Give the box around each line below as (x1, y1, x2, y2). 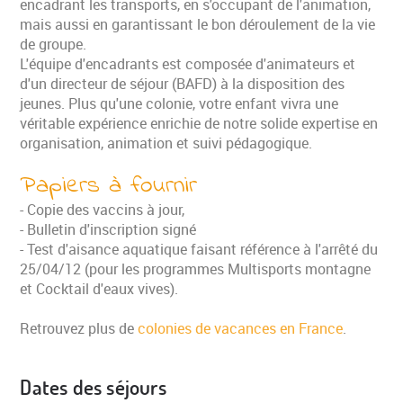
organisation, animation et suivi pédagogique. (20, 132, 313, 153)
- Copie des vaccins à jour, (20, 199, 185, 219)
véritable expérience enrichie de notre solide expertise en (20, 112, 379, 133)
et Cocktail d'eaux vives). (20, 278, 179, 299)
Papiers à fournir (20, 167, 198, 203)
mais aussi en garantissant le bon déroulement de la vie (20, 13, 376, 34)
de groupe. (20, 33, 87, 54)
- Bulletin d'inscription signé (20, 219, 197, 239)
